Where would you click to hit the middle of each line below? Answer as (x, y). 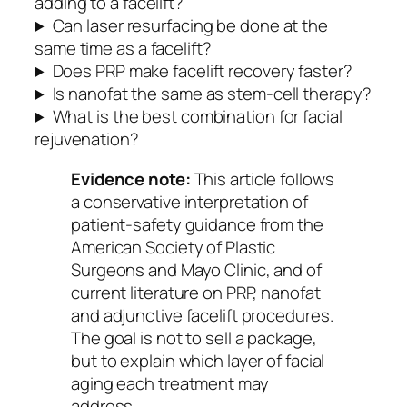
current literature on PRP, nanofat (196, 292)
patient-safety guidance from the (197, 224)
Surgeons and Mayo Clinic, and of (196, 269)
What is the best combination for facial (197, 117)
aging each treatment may (170, 383)
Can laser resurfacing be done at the (190, 26)
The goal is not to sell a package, (194, 338)
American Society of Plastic (174, 247)
